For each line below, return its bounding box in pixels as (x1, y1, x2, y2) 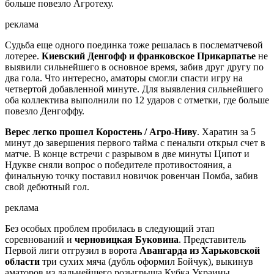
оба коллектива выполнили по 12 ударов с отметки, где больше (5, 95, 269, 106)
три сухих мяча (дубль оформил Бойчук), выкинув (40, 256, 253, 267)
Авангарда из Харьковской (139, 245, 260, 256)
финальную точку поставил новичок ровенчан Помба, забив (5, 171, 258, 182)
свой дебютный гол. (5, 182, 89, 193)
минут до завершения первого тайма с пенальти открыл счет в (5, 138, 265, 149)
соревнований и (5, 234, 75, 245)
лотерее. (5, 51, 42, 62)
